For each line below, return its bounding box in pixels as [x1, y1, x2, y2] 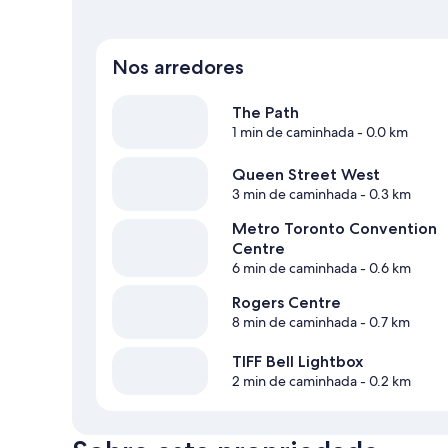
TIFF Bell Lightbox [232, 352, 363, 372]
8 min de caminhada [232, 313, 357, 332]
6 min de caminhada [232, 259, 357, 278]
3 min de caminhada [232, 185, 357, 204]
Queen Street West [232, 165, 380, 185]
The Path [232, 103, 299, 123]
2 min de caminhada [232, 372, 357, 391]
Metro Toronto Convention [232, 219, 437, 239]
